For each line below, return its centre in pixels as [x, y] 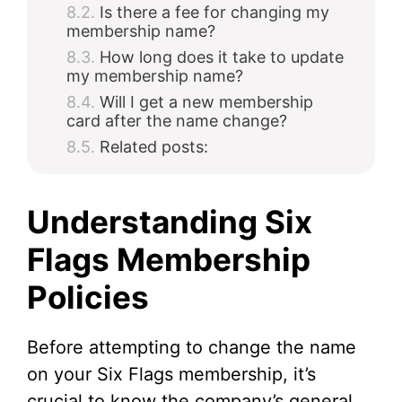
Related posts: [154, 147]
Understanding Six [170, 222]
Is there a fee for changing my [214, 12]
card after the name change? [177, 121]
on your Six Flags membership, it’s [171, 374]
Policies [88, 297]
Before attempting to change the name [192, 347]
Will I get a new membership [206, 102]
